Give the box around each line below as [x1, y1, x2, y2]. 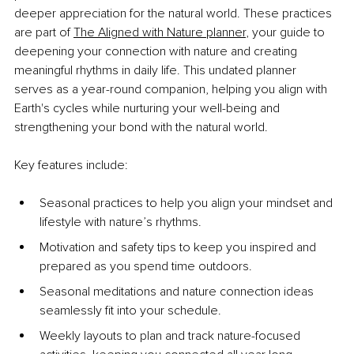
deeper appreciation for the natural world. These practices [14, 6, 335, 22]
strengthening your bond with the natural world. [14, 119, 268, 136]
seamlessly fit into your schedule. [40, 303, 221, 319]
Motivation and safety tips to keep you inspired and [40, 239, 319, 256]
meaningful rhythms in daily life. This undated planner [14, 62, 299, 79]
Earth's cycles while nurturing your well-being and [14, 100, 283, 117]
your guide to [249, 24, 328, 41]
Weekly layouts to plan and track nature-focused [40, 328, 303, 345]
